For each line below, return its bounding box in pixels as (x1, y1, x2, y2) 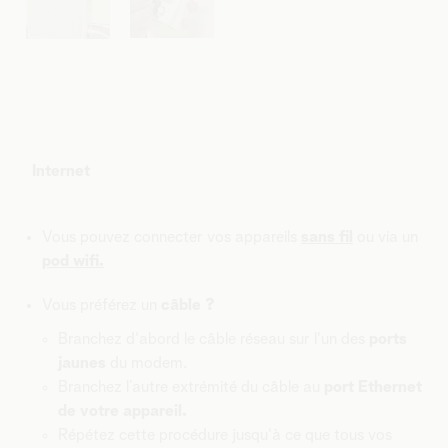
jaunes (58, 354, 106, 371)
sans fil (301, 228, 353, 245)
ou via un (353, 228, 418, 245)
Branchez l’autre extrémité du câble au (58, 378, 320, 395)
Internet (32, 162, 90, 179)
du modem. (106, 354, 187, 371)
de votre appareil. (58, 402, 187, 419)
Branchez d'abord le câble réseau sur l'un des (58, 330, 369, 347)
